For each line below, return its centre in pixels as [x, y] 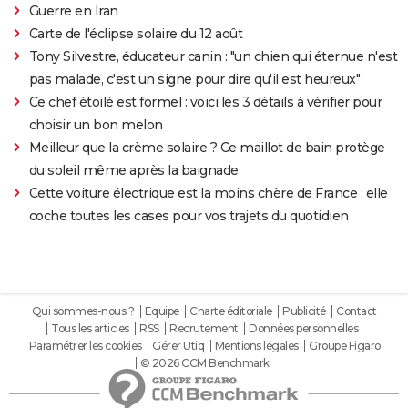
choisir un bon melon [96, 125]
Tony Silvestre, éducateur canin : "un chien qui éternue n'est [213, 57]
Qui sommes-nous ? [82, 311]
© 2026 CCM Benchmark [204, 363]
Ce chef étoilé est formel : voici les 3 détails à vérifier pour [205, 102]
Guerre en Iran [73, 11]
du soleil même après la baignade [133, 171]
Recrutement [204, 329]
